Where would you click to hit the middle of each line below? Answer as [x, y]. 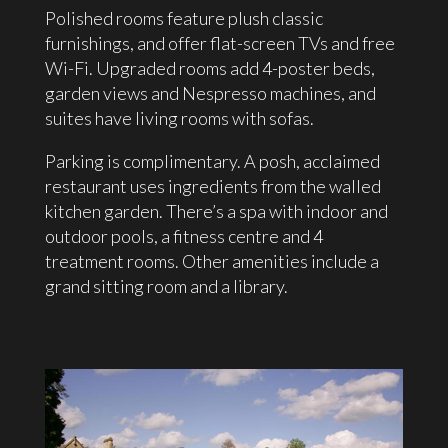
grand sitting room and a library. [166, 286]
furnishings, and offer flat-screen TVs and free [219, 43]
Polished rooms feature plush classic [183, 18]
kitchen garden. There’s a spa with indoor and [216, 211]
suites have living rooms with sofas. [179, 118]
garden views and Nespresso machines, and [210, 93]
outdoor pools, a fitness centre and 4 [183, 236]
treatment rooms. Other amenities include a [211, 261]
